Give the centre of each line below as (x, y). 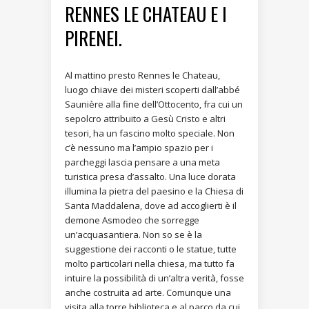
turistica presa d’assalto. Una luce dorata (150, 177)
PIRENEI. (93, 38)
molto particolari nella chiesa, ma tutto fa (150, 264)
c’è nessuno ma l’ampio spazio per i (139, 148)
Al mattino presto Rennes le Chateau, (142, 76)
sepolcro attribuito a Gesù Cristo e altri (145, 119)
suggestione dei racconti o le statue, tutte (151, 249)
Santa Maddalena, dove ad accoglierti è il (151, 206)
